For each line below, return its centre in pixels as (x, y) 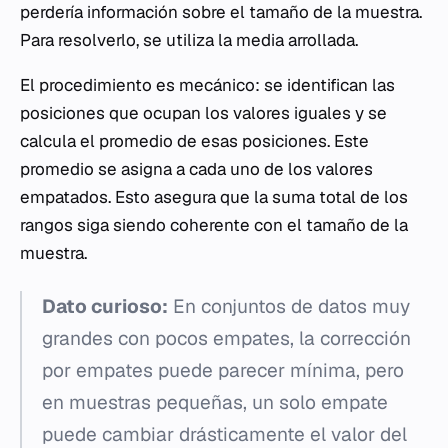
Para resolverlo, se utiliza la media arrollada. (189, 39)
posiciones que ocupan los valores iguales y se (203, 112)
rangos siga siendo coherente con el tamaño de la (214, 224)
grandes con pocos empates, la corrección (226, 338)
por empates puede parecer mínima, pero (223, 370)
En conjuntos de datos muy (289, 306)
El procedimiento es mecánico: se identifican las (207, 84)
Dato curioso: (105, 306)
